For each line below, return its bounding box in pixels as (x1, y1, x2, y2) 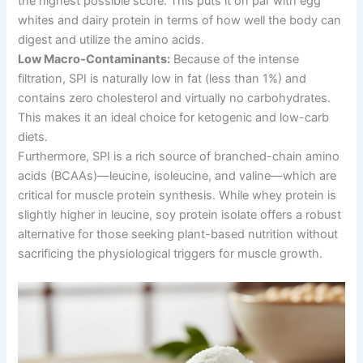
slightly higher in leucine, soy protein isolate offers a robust (18, 207, 342, 222)
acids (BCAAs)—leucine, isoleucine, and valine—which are (18, 168, 337, 183)
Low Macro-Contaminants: (18, 51, 171, 66)
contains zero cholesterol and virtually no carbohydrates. (18, 90, 331, 105)
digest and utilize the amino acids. (18, 32, 205, 47)
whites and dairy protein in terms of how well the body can (18, 12, 342, 28)
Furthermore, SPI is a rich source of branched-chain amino (18, 148, 340, 164)
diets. (18, 129, 49, 144)
